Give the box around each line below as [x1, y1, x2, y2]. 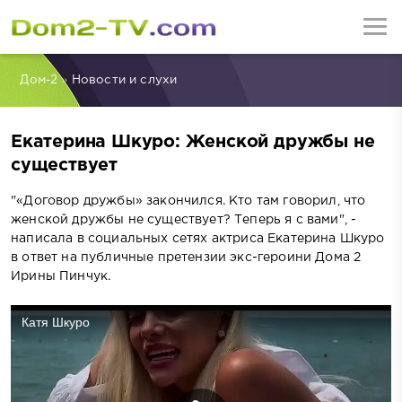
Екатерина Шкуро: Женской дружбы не [11, 135, 375, 151]
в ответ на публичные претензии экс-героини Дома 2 [11, 251, 362, 263]
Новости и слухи [71, 74, 178, 86]
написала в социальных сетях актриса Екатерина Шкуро [11, 232, 385, 244]
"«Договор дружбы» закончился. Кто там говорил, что [11, 195, 366, 206]
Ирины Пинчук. [11, 270, 111, 282]
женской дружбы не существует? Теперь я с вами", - [11, 214, 357, 225]
